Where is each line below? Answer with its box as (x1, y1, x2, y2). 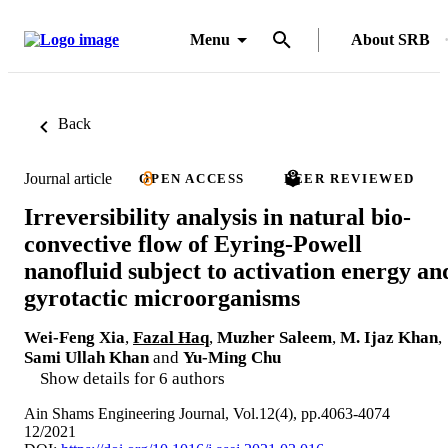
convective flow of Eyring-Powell (24, 230, 362, 257)
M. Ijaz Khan (340, 327, 438, 347)
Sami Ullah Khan (24, 347, 149, 367)
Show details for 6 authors (40, 368, 225, 388)
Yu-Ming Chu (183, 347, 281, 367)
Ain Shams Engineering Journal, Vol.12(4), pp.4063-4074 (24, 404, 390, 422)
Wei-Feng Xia (24, 327, 125, 347)
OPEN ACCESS (139, 171, 245, 186)
